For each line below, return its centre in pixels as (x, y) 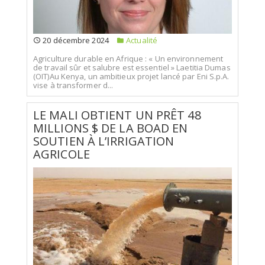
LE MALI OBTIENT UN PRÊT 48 (117, 115)
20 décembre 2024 (75, 40)
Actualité (141, 40)
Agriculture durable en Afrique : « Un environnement (128, 58)
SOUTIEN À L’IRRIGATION (104, 141)
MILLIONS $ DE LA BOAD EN (111, 128)
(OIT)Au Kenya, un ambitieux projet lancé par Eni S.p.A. (131, 76)
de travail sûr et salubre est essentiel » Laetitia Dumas (132, 67)
